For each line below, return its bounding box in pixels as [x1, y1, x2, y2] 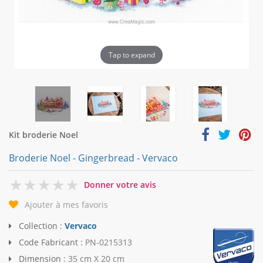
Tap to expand [108, 49, 155, 60]
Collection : [16, 220, 65, 232]
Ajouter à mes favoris [25, 199, 108, 211]
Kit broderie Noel [9, 129, 78, 140]
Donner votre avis [84, 179, 156, 190]
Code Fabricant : [16, 237, 85, 248]
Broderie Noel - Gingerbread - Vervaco [9, 151, 178, 164]
